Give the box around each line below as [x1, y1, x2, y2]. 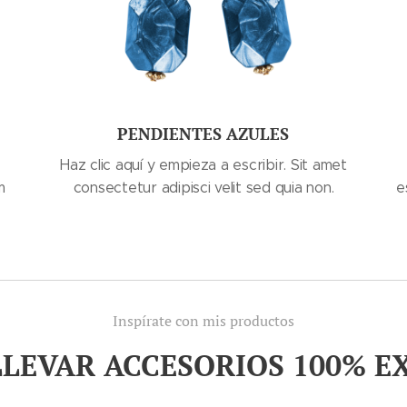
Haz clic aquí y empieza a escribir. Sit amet [60, 156, 347, 174]
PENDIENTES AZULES [117, 123, 290, 144]
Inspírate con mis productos [113, 311, 294, 331]
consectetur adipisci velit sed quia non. [73, 179, 334, 196]
